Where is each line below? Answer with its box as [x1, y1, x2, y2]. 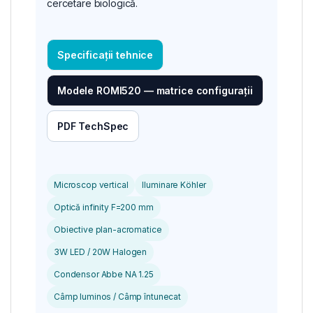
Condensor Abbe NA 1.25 [54, 269, 154, 280]
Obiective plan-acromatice [54, 224, 162, 235]
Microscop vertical [54, 180, 129, 191]
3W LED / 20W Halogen [54, 247, 147, 258]
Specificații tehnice [57, 49, 154, 61]
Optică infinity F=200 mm [54, 202, 154, 213]
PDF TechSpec [57, 120, 129, 133]
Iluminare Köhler [142, 180, 207, 191]
